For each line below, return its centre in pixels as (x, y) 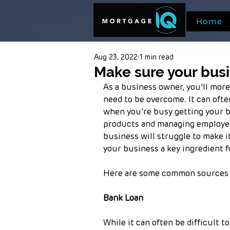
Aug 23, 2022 (116, 57)
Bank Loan (123, 198)
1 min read (156, 57)
